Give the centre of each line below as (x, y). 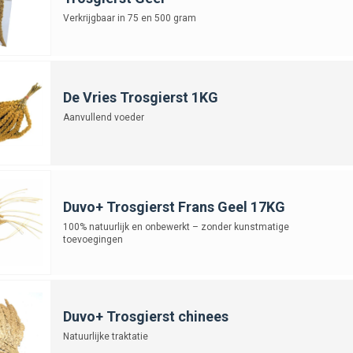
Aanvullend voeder (103, 117)
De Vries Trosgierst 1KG (140, 97)
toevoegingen (93, 239)
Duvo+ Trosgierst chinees (145, 316)
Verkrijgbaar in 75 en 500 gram (129, 18)
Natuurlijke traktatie (105, 336)
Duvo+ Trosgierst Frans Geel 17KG (174, 206)
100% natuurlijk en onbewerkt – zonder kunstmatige (176, 227)
